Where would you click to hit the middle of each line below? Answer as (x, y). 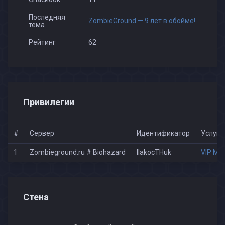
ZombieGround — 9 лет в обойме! (142, 21)
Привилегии (49, 102)
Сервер (42, 133)
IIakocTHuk (154, 152)
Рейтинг (42, 42)
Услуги (212, 133)
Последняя (47, 17)
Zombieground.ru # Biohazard (77, 152)
